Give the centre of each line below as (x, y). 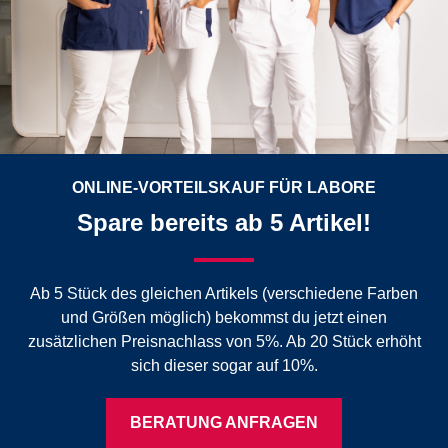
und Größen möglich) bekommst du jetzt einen (224, 317)
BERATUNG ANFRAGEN (224, 422)
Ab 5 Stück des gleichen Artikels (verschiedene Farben (224, 293)
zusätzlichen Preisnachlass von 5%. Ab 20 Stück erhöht (224, 341)
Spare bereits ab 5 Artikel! (224, 222)
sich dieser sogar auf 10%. (224, 365)
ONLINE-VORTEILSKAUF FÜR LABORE (224, 187)
